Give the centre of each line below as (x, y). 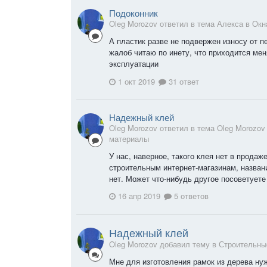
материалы (129, 138)
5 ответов (190, 196)
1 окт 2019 (136, 81)
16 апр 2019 (139, 196)
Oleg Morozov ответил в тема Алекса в (181, 23)
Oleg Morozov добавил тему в (164, 244)
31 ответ (183, 81)
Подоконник (133, 13)
